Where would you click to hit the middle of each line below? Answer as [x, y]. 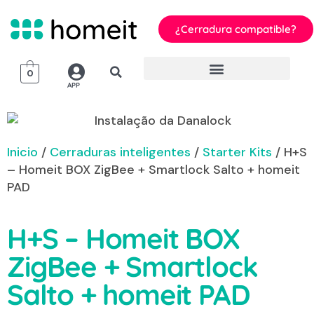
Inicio [22, 152]
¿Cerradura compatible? [235, 29]
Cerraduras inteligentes [120, 152]
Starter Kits [237, 152]
